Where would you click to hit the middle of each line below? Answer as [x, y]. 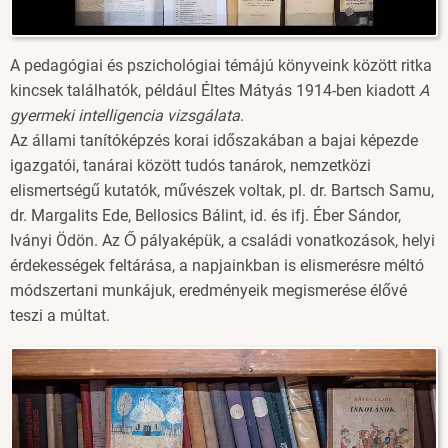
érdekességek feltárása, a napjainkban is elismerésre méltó [217, 265]
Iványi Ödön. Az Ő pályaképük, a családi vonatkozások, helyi [222, 240]
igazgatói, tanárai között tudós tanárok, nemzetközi [190, 165]
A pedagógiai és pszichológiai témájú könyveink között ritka [221, 65]
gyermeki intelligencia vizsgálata [125, 115]
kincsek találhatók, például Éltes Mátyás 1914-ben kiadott [214, 90]
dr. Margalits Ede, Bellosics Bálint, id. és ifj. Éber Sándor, [205, 215]
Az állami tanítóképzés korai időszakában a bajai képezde [214, 140]
